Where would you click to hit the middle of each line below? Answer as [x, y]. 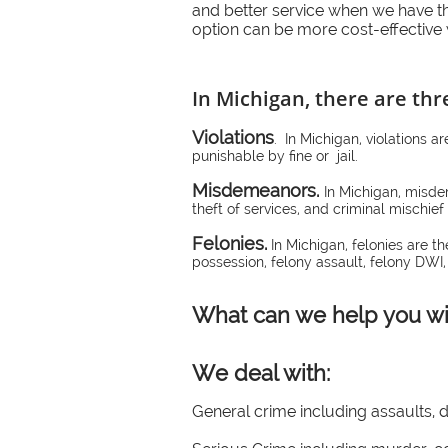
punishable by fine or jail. [275, 156]
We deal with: [261, 373]
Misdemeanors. [255, 190]
